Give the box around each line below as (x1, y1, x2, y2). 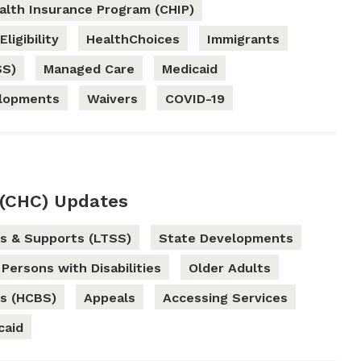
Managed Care (44, 61, 135, 77)
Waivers (87, 91, 139, 107)
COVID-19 (165, 91, 226, 107)
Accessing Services (162, 290, 288, 306)
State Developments (158, 230, 293, 247)
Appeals (83, 290, 135, 306)
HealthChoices (86, 31, 180, 48)
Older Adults (188, 260, 271, 276)
